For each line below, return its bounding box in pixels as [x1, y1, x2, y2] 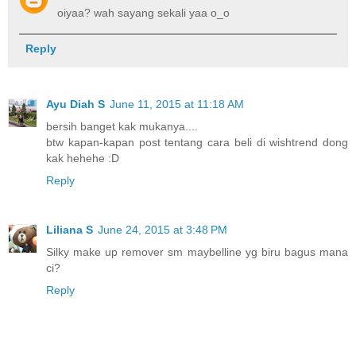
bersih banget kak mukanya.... [46, 119, 198, 133]
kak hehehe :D [46, 151, 119, 164]
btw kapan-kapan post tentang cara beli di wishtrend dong [46, 135, 348, 149]
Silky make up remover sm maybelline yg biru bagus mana [46, 245, 348, 258]
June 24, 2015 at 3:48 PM [98, 222, 227, 236]
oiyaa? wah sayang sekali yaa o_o [57, 6, 230, 19]
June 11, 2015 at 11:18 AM [110, 97, 244, 110]
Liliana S [46, 222, 93, 236]
